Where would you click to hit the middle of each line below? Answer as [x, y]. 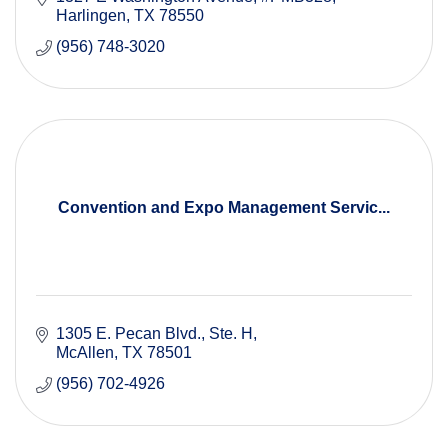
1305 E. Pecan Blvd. [128, 334]
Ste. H [231, 334]
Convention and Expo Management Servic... [224, 208]
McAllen [85, 353]
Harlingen [91, 16]
